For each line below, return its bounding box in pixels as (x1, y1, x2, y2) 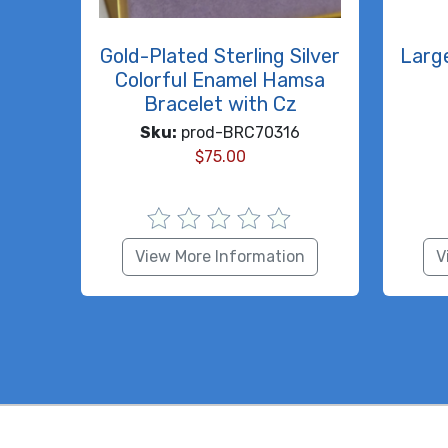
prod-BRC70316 (177, 123, 301, 143)
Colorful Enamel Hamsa (115, 68, 326, 93)
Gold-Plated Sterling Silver (100, 44, 341, 69)
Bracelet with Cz (143, 92, 297, 117)
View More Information (135, 247, 306, 267)
